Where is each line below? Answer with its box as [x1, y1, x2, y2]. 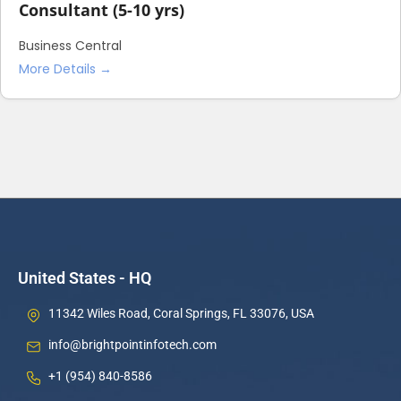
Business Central [19, 37, 122, 55]
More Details [19, 60, 99, 79]
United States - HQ [18, 269, 151, 288]
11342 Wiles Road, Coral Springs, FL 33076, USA [47, 306, 314, 321]
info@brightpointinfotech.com [47, 337, 217, 353]
